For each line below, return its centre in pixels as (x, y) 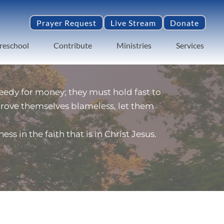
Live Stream (133, 22)
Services (190, 45)
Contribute (72, 45)
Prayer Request (66, 22)
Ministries (134, 45)
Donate (184, 22)
